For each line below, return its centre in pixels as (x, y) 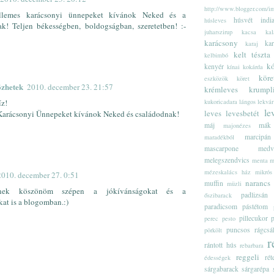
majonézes (237, 125)
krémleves (221, 89)
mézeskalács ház (228, 172)
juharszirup (218, 31)
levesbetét (243, 113)
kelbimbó (216, 55)
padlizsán (254, 194)
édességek (217, 257)
